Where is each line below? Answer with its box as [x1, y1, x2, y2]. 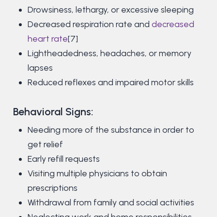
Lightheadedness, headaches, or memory [27, 48, 191, 59]
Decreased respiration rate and [27, 19, 152, 30]
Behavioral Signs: [13, 105, 93, 118]
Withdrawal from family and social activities [27, 197, 194, 208]
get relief [27, 139, 63, 150]
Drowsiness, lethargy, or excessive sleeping [27, 4, 194, 15]
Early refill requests [27, 154, 100, 165]
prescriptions [27, 183, 77, 194]
